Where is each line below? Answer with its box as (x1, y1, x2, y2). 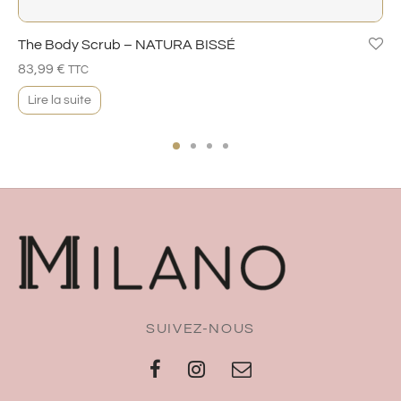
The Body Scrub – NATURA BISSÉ (18, 37, 235, 52)
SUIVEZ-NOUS (146, 320, 255, 336)
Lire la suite (28, 93, 91, 107)
